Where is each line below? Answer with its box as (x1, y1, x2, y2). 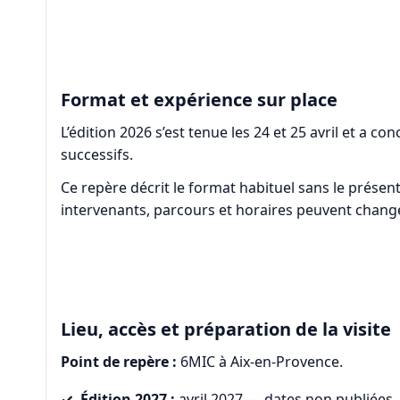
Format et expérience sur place (60, 87, 337, 112)
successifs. (60, 145, 133, 165)
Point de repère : (60, 351, 177, 371)
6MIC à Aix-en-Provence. (176, 351, 343, 371)
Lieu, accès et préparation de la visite (60, 316, 391, 341)
